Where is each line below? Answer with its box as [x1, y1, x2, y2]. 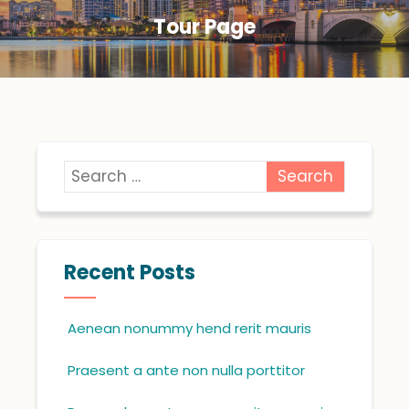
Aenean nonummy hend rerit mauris [68, 318, 312, 338]
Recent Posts [64, 257, 196, 287]
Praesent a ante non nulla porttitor [68, 360, 306, 380]
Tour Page [153, 12, 256, 41]
